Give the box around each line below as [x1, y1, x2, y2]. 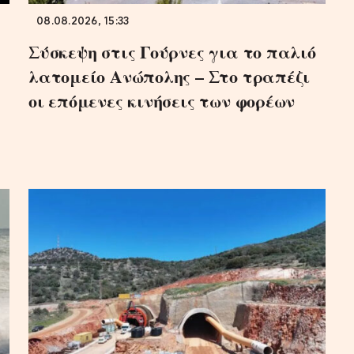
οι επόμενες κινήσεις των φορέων [28, 88, 296, 115]
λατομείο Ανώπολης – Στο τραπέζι [28, 63, 311, 90]
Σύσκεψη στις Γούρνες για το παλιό [28, 39, 316, 66]
